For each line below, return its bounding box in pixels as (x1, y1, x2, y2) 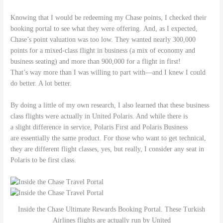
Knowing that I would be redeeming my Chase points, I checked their (10, 13, 207, 21)
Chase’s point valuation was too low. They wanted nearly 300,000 (10, 35, 196, 43)
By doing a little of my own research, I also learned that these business (10, 101, 210, 109)
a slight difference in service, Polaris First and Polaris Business (10, 123, 188, 131)
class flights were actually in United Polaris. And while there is (10, 112, 188, 120)
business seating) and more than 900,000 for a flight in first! (10, 57, 181, 65)
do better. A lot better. (10, 79, 72, 87)
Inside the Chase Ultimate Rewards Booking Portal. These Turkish (18, 205, 205, 213)
